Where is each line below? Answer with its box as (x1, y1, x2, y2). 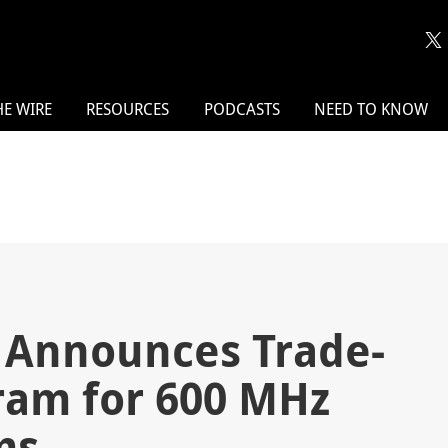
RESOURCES (86, 98, 170, 121)
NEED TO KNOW (314, 98, 429, 121)
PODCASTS (203, 98, 280, 121)
